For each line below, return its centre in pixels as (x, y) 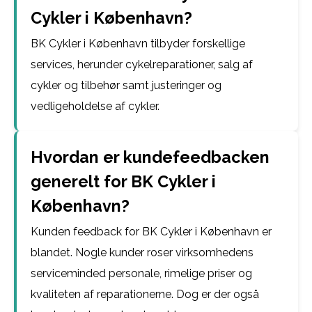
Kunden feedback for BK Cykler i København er (151, 232)
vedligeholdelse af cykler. (95, 106)
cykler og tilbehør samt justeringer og (126, 85)
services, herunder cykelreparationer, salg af (142, 64)
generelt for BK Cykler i (123, 181)
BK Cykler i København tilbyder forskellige (138, 44)
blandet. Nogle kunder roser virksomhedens (142, 252)
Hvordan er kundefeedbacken (150, 157)
